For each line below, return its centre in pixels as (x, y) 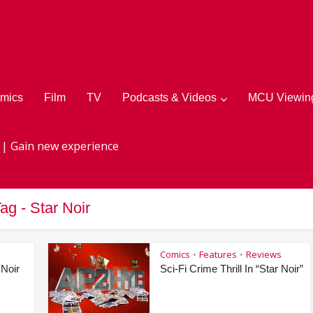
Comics (175, 254)
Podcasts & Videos (169, 97)
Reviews (264, 254)
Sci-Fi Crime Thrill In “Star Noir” (232, 269)
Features (218, 254)
